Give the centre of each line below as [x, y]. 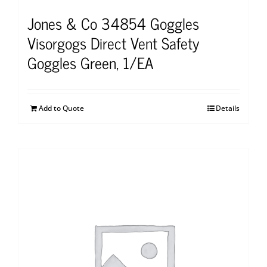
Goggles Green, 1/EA [90, 63]
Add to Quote [61, 108]
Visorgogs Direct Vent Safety [113, 43]
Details [228, 108]
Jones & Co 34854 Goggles [113, 23]
